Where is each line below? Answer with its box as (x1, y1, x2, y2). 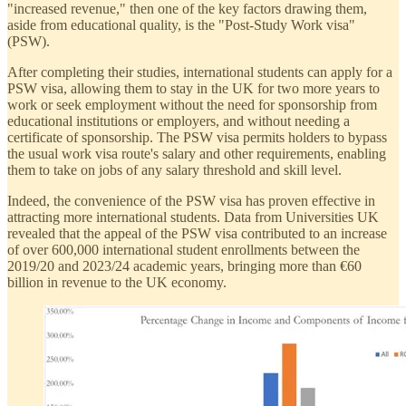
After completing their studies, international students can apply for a (7, 64, 392, 81)
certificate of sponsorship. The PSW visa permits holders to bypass (7, 130, 387, 146)
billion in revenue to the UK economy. (7, 275, 227, 291)
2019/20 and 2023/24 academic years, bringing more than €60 (7, 258, 362, 275)
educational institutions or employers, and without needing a (7, 113, 350, 130)
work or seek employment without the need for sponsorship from (7, 97, 377, 113)
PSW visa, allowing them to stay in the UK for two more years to (7, 81, 380, 97)
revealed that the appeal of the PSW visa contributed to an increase (7, 226, 387, 242)
